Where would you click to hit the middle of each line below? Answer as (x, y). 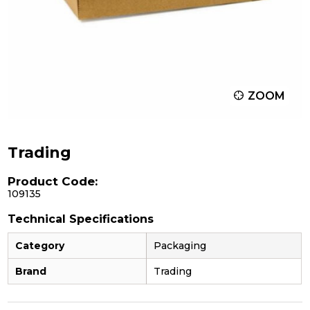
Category (40, 245)
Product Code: (53, 181)
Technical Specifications (81, 219)
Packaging (180, 245)
